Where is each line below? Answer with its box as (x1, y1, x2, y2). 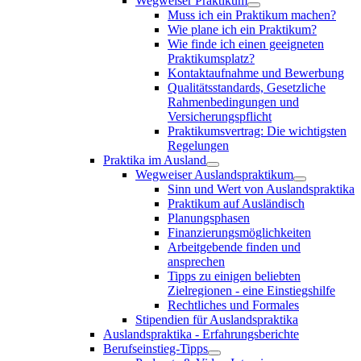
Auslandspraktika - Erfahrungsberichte (103, 326, 299, 341)
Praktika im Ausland (103, 152, 206, 167)
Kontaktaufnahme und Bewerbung (168, 65, 344, 80)
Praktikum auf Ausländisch (168, 196, 305, 210)
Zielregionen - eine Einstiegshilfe (168, 283, 335, 297)
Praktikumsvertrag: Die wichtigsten (168, 123, 346, 138)
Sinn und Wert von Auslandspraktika (168, 181, 355, 196)
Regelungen (168, 138, 229, 152)
